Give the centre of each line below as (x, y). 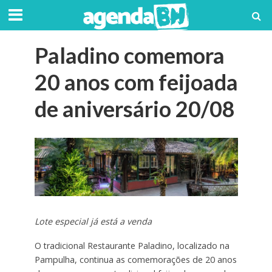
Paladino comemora (129, 56)
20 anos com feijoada (136, 82)
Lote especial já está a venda (93, 221)
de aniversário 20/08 (134, 109)
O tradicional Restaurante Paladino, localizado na (132, 246)
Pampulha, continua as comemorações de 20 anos (135, 260)
